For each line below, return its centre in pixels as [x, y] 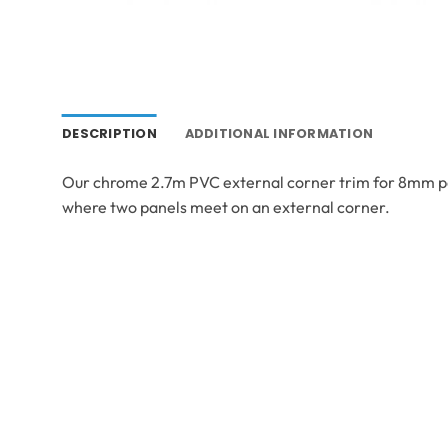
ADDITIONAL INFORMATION [279, 134]
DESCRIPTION [109, 134]
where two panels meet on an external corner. [226, 207]
